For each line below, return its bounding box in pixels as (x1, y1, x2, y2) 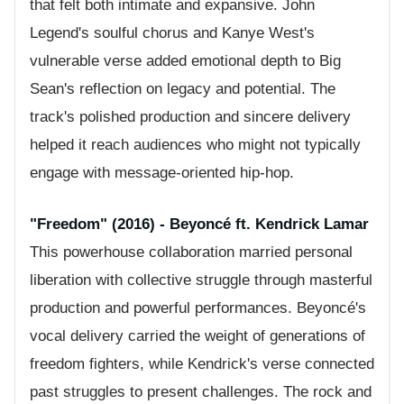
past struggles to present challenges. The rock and (30, 382, 372, 400)
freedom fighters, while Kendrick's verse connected (30, 354, 374, 372)
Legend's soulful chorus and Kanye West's (30, 24, 315, 42)
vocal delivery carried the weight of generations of (30, 326, 365, 344)
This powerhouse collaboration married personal (30, 243, 353, 261)
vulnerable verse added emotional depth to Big (30, 52, 341, 70)
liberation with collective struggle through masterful (30, 271, 372, 289)
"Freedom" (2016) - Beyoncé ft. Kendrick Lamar (30, 215, 369, 233)
